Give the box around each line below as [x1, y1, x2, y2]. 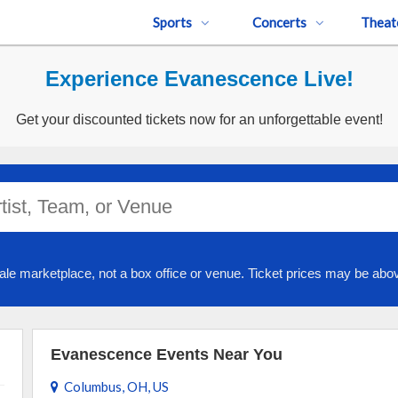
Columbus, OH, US [58, 378, 169, 394]
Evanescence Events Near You [50, 346, 283, 363]
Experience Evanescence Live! [44, 67, 354, 91]
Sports [153, 14, 192, 30]
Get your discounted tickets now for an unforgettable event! [15, 112, 383, 127]
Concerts [251, 14, 306, 30]
